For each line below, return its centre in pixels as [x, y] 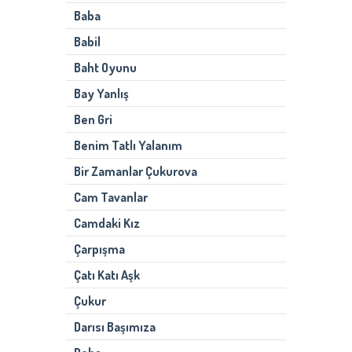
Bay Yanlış [101, 94]
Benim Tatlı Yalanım [128, 146]
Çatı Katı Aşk [106, 275]
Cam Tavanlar [110, 198]
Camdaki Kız [106, 224]
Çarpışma [99, 249]
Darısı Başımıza [114, 327]
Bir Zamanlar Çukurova [135, 172]
